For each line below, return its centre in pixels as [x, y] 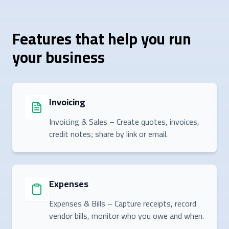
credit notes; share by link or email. [108, 134]
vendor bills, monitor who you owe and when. [127, 215]
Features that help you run [102, 39]
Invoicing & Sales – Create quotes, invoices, [124, 121]
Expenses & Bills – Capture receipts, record [123, 203]
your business [59, 57]
